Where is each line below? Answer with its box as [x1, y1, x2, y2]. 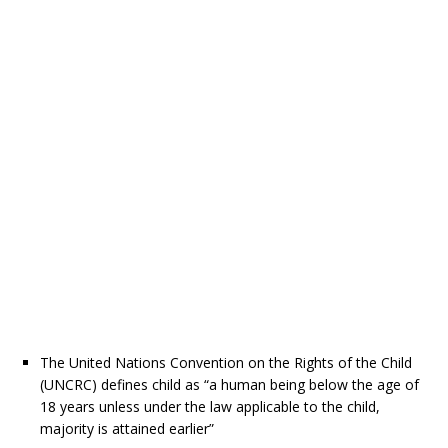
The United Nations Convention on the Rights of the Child [40, 353, 412, 372]
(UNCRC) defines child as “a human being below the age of [40, 375, 419, 394]
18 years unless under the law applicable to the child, [40, 397, 380, 416]
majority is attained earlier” [40, 419, 214, 438]
